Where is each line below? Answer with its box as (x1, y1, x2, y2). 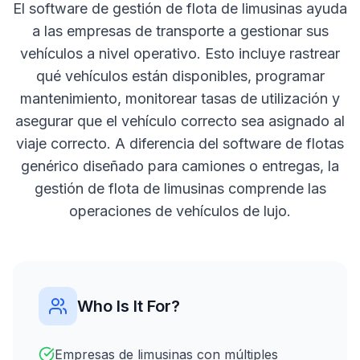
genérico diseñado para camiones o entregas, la (21, 157, 339, 174)
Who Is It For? (77, 296, 180, 316)
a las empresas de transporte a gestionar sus (31, 22, 329, 39)
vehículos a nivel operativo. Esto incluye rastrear (20, 44, 340, 62)
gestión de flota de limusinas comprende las (34, 179, 326, 197)
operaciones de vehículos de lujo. (69, 202, 291, 219)
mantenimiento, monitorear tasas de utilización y (20, 89, 340, 107)
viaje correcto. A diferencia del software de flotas (16, 134, 344, 152)
